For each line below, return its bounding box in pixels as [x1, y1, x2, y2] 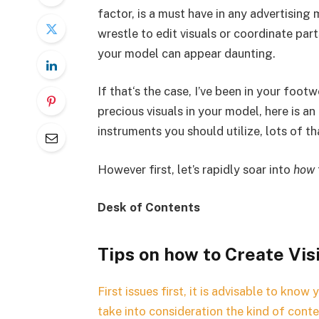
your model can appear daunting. [97, 46, 276, 61]
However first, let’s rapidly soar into [97, 162, 293, 177]
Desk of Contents [97, 200, 200, 215]
